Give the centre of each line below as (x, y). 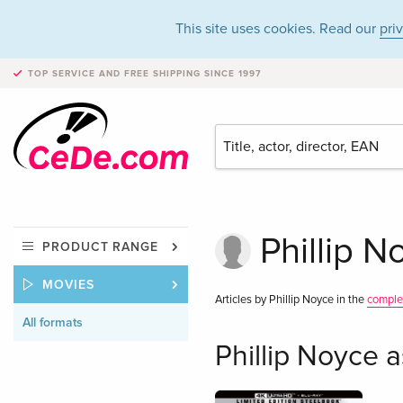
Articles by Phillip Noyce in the (291, 300)
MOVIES (68, 285)
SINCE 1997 (231, 74)
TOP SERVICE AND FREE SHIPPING (114, 74)
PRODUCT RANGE (101, 247)
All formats (53, 323)
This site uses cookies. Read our (278, 29)
